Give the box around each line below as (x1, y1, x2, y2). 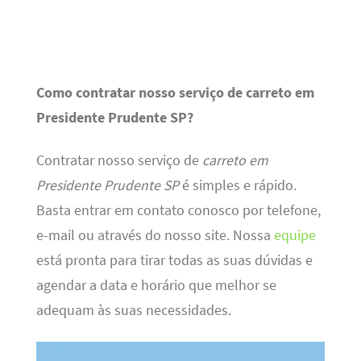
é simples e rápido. (178, 176, 297, 195)
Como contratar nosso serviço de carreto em (35, 83, 314, 102)
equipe (273, 226, 316, 245)
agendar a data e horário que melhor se (35, 276, 276, 295)
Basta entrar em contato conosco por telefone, (35, 201, 321, 220)
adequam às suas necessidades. (35, 301, 231, 320)
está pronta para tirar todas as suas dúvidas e (35, 251, 313, 270)
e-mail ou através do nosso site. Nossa (35, 226, 274, 245)
